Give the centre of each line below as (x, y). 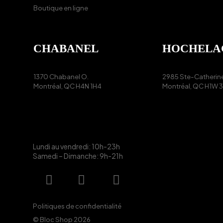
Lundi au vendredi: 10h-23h (76, 147)
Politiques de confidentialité (77, 206)
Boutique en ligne (61, 7)
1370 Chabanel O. (61, 76)
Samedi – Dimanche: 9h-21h (78, 156)
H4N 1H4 (89, 86)
